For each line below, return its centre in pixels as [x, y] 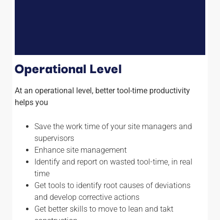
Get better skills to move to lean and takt [104, 209]
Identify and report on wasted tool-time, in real [113, 162]
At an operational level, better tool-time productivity [102, 90]
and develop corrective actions [87, 197]
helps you [31, 102]
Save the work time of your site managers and [113, 126]
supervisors [54, 138]
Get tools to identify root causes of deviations [112, 185]
